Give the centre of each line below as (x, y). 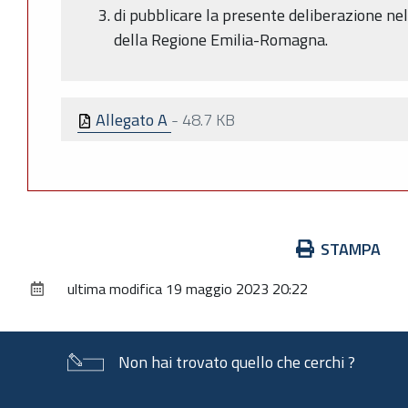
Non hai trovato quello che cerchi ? (237, 362)
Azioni (48, 249)
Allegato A (132, 119)
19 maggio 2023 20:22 (237, 289)
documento (65, 298)
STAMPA (351, 250)
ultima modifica (115, 289)
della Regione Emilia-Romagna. (221, 40)
